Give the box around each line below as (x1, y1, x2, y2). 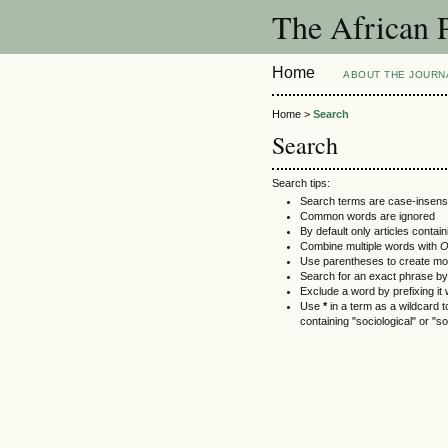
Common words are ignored (300, 209, 435, 222)
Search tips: (272, 176, 330, 189)
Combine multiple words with (300, 239, 440, 252)
